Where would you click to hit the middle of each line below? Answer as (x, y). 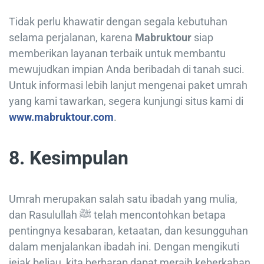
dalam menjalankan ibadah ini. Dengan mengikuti (124, 247)
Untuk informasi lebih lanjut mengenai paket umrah (128, 85)
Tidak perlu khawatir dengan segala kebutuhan (118, 22)
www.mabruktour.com (61, 117)
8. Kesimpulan (69, 158)
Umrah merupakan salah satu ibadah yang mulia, (123, 199)
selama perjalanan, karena (72, 38)
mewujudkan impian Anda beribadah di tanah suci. (127, 70)
